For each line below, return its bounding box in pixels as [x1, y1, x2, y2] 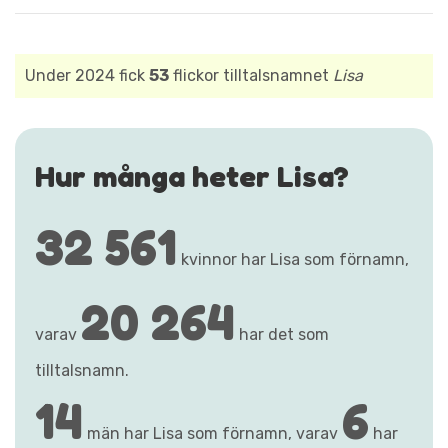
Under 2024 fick [25, 65, 149, 85]
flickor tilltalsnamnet [169, 65, 333, 85]
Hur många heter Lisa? [35, 157, 349, 194]
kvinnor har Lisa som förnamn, [177, 249, 409, 269]
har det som [235, 324, 329, 344]
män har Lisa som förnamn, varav [83, 423, 342, 443]
